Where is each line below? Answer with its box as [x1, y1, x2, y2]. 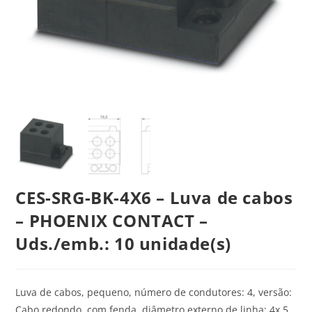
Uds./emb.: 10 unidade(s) [15, 231, 231, 255]
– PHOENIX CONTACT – [15, 208, 208, 232]
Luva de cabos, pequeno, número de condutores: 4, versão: [15, 285, 292, 299]
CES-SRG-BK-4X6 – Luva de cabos [15, 185, 293, 209]
